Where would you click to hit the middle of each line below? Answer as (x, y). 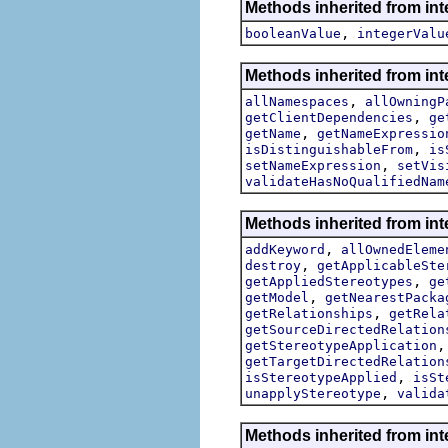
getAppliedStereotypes (329, 281)
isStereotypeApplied (321, 377)
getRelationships (309, 313)
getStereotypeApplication (341, 345)
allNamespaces (297, 101)
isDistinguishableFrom (329, 149)
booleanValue (293, 33)
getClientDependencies (329, 117)
